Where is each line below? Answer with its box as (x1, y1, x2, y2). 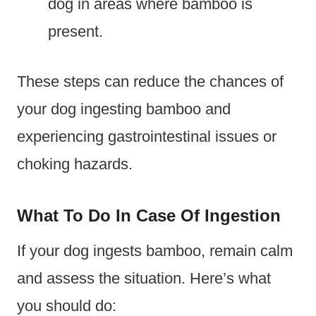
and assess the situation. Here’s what (17, 269, 271, 287)
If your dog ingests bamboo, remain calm (17, 241, 293, 260)
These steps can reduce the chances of (17, 72, 284, 90)
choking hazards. (17, 154, 133, 173)
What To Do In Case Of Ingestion (17, 205, 281, 225)
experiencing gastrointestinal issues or (17, 127, 276, 145)
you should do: (17, 296, 116, 315)
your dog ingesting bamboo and (17, 99, 231, 118)
